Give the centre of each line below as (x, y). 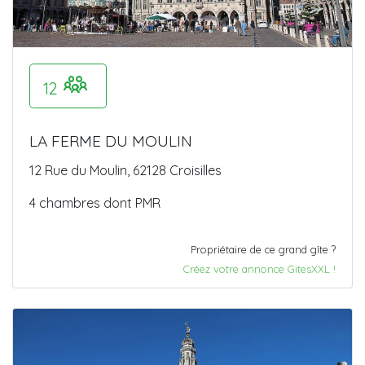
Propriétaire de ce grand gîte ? (263, 250)
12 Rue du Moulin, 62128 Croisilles (125, 171)
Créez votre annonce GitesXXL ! (259, 269)
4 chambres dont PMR (95, 203)
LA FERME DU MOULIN (111, 141)
